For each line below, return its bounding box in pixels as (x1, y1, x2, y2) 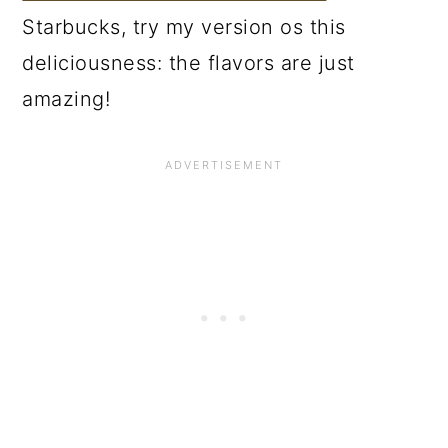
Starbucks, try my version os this (22, 14, 346, 39)
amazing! (22, 86, 111, 111)
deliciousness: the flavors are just (22, 50, 355, 75)
